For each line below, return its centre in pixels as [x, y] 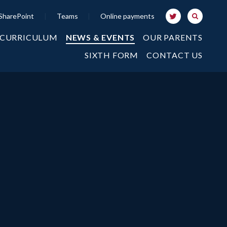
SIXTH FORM [111, 55]
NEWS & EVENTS [100, 37]
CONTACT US [175, 55]
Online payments [127, 16]
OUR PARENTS [173, 37]
